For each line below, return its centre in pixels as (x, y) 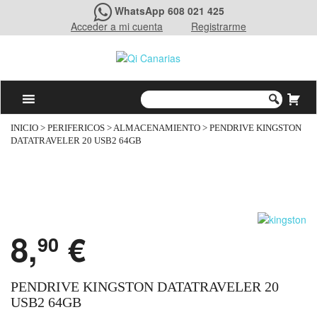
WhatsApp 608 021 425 (169, 11)
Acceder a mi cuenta (117, 26)
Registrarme (219, 26)
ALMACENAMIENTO (157, 128)
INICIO (24, 128)
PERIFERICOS (76, 128)
